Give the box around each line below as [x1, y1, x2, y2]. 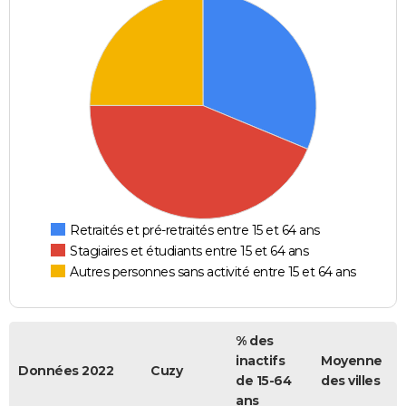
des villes [321, 372, 380, 390]
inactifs [236, 353, 285, 370]
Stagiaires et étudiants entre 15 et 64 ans [70, 243, 309, 260]
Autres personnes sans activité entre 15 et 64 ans [70, 264, 356, 281]
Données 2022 [18, 362, 113, 380]
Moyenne [321, 353, 382, 370]
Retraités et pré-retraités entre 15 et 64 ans [70, 222, 320, 239]
